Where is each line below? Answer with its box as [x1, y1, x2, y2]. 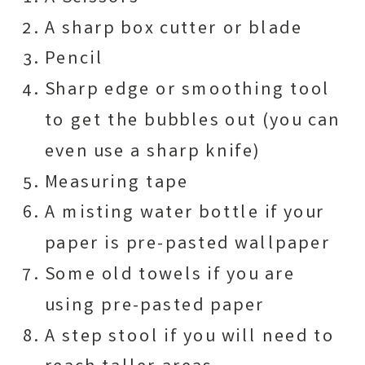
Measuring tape [44, 169, 189, 197]
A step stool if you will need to [44, 323, 335, 351]
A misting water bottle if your [44, 200, 326, 227]
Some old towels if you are [44, 262, 296, 289]
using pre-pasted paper [44, 293, 266, 320]
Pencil [44, 46, 103, 73]
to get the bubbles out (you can [44, 108, 341, 135]
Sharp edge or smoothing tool [44, 77, 331, 104]
